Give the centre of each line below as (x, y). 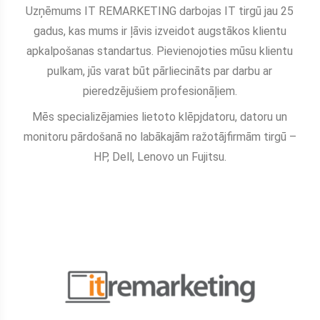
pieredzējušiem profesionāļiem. (160, 91)
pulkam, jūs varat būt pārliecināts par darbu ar (160, 71)
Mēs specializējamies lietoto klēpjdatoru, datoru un (160, 117)
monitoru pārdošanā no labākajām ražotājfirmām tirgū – (160, 137)
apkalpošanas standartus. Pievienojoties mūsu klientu (160, 51)
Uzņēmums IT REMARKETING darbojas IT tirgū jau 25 (160, 11)
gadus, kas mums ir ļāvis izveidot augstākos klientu (160, 31)
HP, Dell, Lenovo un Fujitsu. (160, 157)
